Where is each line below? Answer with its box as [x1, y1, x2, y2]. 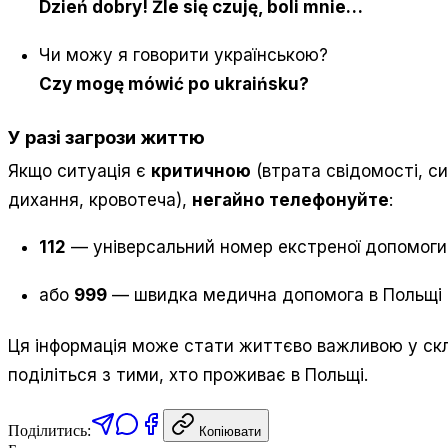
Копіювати [199, 423, 261, 439]
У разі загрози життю [8, 126, 205, 149]
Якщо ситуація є [8, 160, 151, 181]
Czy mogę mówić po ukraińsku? [39, 73, 310, 94]
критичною [151, 160, 251, 181]
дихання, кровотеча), [8, 189, 192, 210]
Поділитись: [8, 421, 91, 439]
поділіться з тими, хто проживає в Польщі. [8, 365, 368, 386]
